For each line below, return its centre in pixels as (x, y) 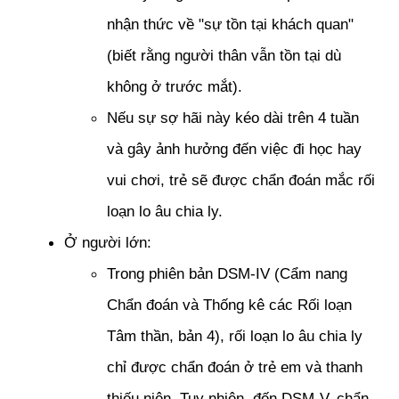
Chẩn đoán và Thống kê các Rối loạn (229, 305)
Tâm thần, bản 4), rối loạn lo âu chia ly (235, 336)
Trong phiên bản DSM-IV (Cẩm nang (227, 273)
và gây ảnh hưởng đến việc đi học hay (234, 149)
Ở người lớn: (110, 242)
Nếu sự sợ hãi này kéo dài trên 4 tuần (233, 118)
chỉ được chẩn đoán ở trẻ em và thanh (235, 367)
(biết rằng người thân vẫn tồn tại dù (224, 55)
